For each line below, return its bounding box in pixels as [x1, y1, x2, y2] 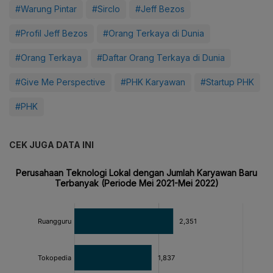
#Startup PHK [200, 77, 254, 88]
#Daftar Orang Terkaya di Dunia [97, 52, 225, 63]
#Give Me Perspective [15, 77, 105, 88]
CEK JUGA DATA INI [9, 140, 94, 151]
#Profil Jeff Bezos [15, 28, 88, 39]
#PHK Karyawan [121, 77, 185, 88]
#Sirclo [92, 4, 120, 15]
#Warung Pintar [15, 4, 77, 15]
